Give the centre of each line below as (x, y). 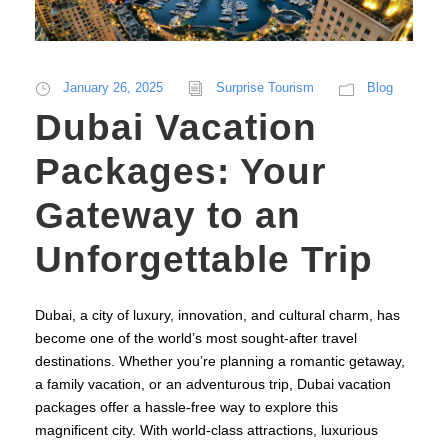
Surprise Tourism (265, 88)
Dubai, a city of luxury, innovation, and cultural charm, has (217, 315)
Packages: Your (180, 172)
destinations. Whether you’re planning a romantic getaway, (220, 361)
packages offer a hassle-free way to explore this (186, 407)
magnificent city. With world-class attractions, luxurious (206, 430)
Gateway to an (168, 216)
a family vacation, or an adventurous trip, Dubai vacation (213, 384)
